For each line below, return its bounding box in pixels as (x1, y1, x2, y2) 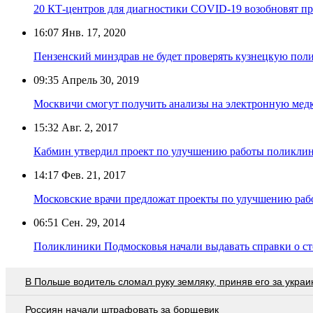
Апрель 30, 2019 (59, 74, 139, 87)
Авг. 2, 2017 (59, 122, 118, 134)
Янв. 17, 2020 (59, 27, 126, 39)
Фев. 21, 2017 (59, 169, 126, 182)
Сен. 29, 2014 (59, 217, 125, 229)
